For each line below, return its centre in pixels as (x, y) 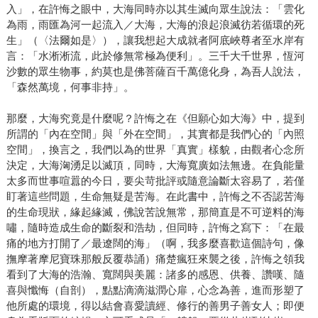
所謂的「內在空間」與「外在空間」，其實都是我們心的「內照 (155, 133)
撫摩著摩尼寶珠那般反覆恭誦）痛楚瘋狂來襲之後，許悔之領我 (155, 258)
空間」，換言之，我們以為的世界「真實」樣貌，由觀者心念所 (155, 149)
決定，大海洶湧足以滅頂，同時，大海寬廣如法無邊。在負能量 (155, 165)
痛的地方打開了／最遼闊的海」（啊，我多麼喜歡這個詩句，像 (155, 243)
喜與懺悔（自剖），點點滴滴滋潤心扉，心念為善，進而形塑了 (155, 290)
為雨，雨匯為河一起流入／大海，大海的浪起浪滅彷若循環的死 (155, 24)
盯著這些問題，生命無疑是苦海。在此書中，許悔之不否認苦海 (155, 196)
